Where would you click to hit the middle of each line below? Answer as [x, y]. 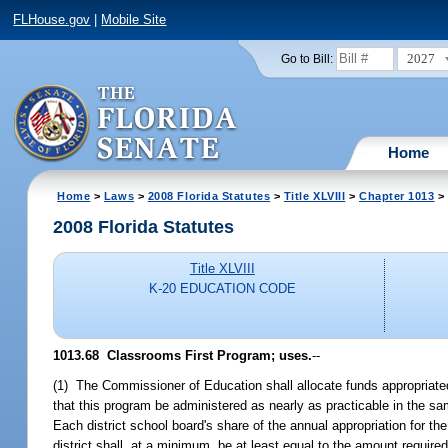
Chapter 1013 [396, 195]
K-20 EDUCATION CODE [222, 289]
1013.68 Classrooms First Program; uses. [183, 355]
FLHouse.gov [52, 20]
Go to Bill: [306, 58]
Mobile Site [134, 20]
